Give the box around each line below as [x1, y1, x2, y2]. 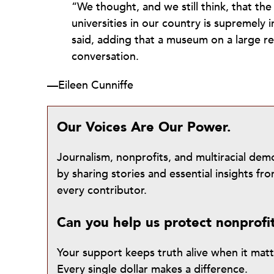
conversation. [72, 49, 139, 64]
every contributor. [57, 183, 147, 198]
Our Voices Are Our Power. [57, 118, 231, 136]
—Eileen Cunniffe [47, 78, 133, 93]
